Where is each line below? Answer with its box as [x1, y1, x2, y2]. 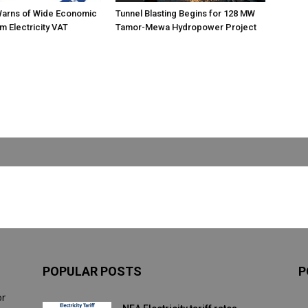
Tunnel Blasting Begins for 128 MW [115, 8, 255, 19]
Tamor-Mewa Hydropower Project [115, 22, 256, 32]
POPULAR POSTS [43, 264, 142, 278]
